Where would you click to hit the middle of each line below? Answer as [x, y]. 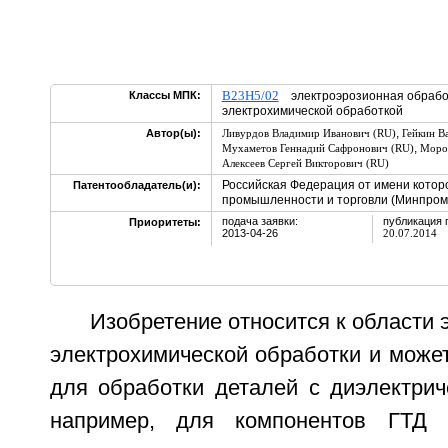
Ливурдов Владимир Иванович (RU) [308, 133]
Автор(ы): [173, 133]
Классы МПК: [164, 95]
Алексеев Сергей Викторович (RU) [305, 163]
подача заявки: [259, 221]
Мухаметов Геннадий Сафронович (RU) [317, 148]
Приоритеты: [164, 222]
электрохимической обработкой [312, 111]
